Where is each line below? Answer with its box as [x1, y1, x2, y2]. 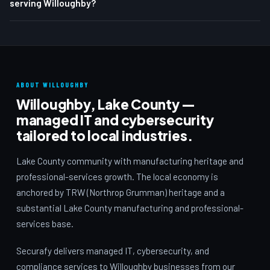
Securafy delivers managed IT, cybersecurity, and [16, 245, 209, 257]
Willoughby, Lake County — [16, 95, 196, 113]
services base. [16, 218, 74, 229]
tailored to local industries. [16, 127, 193, 144]
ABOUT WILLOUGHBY [16, 80, 89, 89]
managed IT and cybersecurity [16, 111, 214, 128]
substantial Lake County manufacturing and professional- [16, 202, 243, 213]
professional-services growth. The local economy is [16, 171, 218, 182]
